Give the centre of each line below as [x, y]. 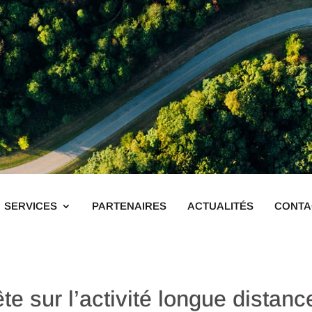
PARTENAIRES [129, 206]
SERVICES [30, 206]
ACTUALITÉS [220, 206]
